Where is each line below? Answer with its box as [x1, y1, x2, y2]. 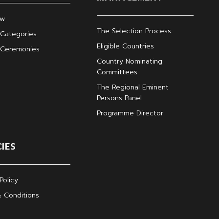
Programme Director [97, 108, 164, 118]
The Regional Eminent [97, 82, 169, 92]
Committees [97, 67, 138, 77]
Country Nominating [97, 56, 163, 66]
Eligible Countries [97, 41, 154, 51]
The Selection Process [97, 26, 172, 36]
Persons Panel [97, 93, 142, 103]
